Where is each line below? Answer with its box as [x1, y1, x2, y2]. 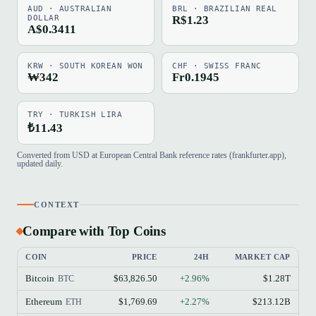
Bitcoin [25, 273, 55, 284]
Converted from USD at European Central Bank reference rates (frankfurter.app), [17, 150, 286, 159]
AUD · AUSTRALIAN [28, 4, 112, 13]
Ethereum [25, 296, 63, 308]
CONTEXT [34, 200, 80, 209]
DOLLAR [28, 13, 59, 23]
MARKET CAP [234, 253, 291, 262]
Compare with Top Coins [23, 223, 166, 238]
